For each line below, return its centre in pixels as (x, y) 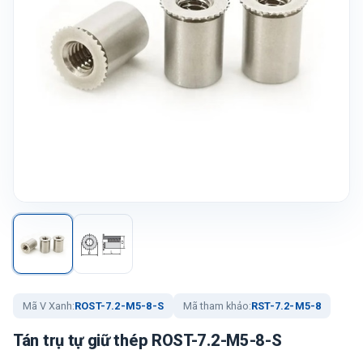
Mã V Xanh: (49, 306)
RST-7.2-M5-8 (286, 306)
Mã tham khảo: (217, 306)
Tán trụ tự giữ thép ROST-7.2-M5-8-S (147, 340)
